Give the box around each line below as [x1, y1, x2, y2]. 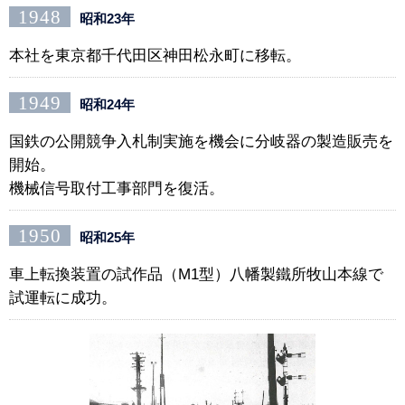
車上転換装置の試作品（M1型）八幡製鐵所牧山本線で [9, 265, 383, 283]
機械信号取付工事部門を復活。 [9, 179, 224, 197]
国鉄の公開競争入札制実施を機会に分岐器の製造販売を [9, 132, 393, 150]
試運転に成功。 [9, 288, 117, 306]
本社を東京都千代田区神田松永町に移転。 [9, 46, 301, 64]
